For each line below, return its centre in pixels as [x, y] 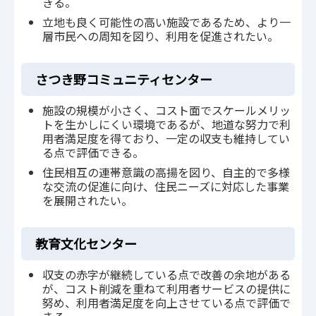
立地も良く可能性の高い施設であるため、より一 [166, 22]
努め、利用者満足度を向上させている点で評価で [166, 303]
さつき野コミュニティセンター [124, 79]
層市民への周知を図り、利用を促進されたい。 [160, 36]
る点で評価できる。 [93, 153]
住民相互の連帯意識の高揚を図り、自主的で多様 [166, 172]
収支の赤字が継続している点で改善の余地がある [166, 275]
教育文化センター [86, 244]
